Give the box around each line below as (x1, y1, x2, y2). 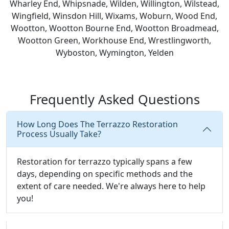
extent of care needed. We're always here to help (17, 180, 205, 192)
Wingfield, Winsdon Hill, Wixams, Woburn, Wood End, (12, 10, 217, 21)
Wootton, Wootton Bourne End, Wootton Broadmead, (10, 22, 219, 34)
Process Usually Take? (17, 128, 101, 140)
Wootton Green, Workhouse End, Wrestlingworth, (18, 35, 211, 46)
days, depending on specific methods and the (17, 168, 193, 179)
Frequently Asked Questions (29, 90, 200, 108)
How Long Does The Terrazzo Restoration (17, 119, 178, 130)
